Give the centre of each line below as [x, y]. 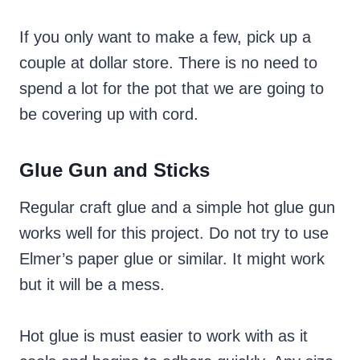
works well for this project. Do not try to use [174, 233]
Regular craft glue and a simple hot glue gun [177, 208]
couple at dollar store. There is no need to [168, 63]
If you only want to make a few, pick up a [165, 37]
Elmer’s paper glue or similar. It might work [172, 259]
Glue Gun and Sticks [115, 170]
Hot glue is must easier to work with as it [164, 336]
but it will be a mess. [92, 285]
